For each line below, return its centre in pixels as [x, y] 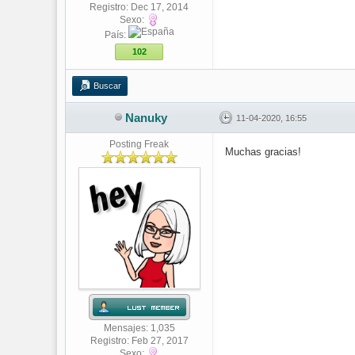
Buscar [107, 86]
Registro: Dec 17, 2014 [139, 7]
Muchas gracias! [263, 152]
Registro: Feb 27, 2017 [139, 341]
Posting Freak [139, 144]
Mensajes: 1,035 [139, 328]
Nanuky [146, 118]
